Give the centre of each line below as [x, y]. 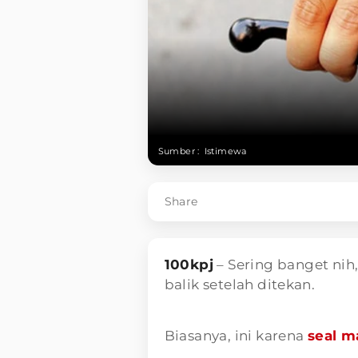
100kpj [189, 264]
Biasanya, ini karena [236, 335]
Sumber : [179, 151]
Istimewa [225, 151]
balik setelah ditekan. [240, 284]
